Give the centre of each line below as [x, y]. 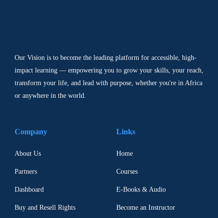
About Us [28, 153]
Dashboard [29, 189]
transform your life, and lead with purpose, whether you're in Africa [109, 83]
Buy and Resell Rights [45, 207]
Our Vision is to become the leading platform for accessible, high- [106, 57]
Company [31, 131]
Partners [26, 171]
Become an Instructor [146, 207]
